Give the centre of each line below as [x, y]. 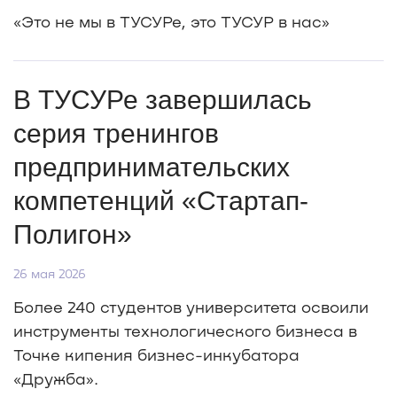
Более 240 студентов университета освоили [191, 307]
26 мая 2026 [50, 274]
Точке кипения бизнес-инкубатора [156, 355]
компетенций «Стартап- [161, 201]
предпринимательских [152, 167]
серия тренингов [116, 134]
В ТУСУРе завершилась [163, 100]
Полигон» [73, 235]
